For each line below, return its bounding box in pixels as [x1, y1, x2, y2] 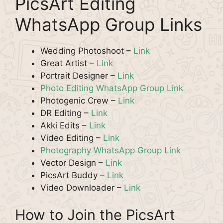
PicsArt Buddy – [40, 170, 107, 180]
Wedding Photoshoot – [40, 45, 133, 56]
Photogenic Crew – [40, 95, 118, 106]
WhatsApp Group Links [15, 13, 202, 35]
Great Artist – [40, 58, 97, 68]
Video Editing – [40, 132, 103, 143]
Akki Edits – [40, 120, 89, 130]
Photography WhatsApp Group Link [40, 145, 181, 155]
